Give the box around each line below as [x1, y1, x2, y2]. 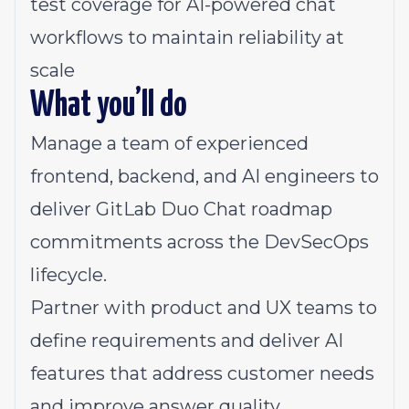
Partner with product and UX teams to [30, 297, 377, 319]
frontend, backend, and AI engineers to [30, 165, 379, 187]
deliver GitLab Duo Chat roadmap [30, 198, 332, 220]
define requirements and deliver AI [30, 330, 343, 351]
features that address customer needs [30, 362, 374, 384]
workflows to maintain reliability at [30, 26, 344, 48]
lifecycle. [30, 264, 107, 286]
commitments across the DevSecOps [30, 231, 369, 253]
